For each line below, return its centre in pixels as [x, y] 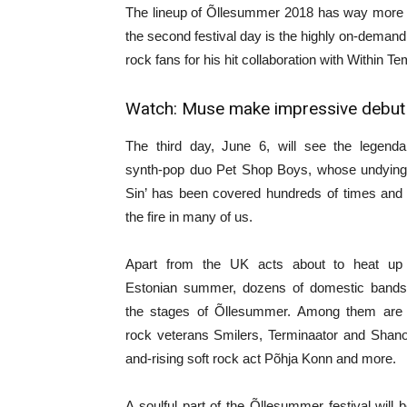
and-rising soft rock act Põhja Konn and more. [261, 358]
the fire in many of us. [189, 217]
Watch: [154, 109]
